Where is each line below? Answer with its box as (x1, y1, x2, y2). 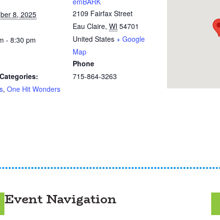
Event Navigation (4, 190, 116, 208)
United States (73, 34, 114, 44)
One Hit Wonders (7, 84, 60, 94)
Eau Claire (73, 21, 105, 31)
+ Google (116, 34, 145, 44)
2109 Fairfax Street (73, 8, 133, 18)
